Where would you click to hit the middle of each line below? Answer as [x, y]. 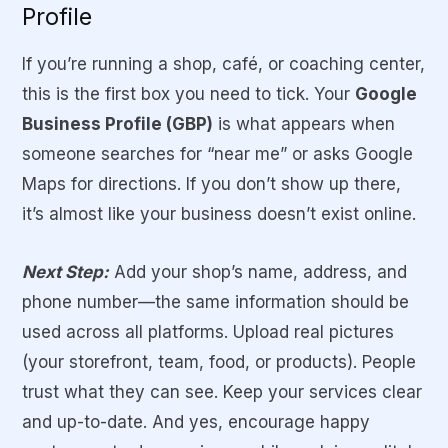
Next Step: [65, 271]
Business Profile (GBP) [117, 123]
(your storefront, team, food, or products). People [219, 361]
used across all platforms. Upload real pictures [208, 331]
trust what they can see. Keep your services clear [222, 391]
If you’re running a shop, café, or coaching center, [223, 63]
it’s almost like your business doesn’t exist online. [219, 213]
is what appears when [304, 123]
